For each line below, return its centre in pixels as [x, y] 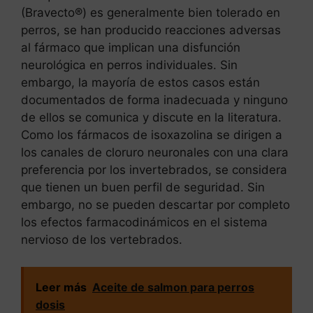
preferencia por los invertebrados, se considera [154, 170]
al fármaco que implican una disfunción [131, 48]
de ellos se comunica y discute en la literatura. [151, 118]
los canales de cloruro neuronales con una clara [155, 153]
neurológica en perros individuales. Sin [129, 65]
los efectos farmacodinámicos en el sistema [144, 223]
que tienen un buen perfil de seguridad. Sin [143, 188]
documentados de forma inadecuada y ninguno [154, 100]
